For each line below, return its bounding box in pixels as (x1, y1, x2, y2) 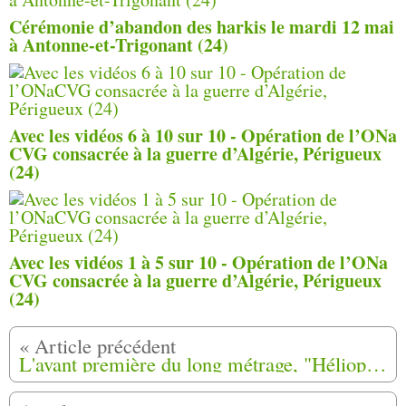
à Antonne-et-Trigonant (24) (9, 31, 228, 58)
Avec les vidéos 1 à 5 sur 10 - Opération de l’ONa (9, 248, 388, 275)
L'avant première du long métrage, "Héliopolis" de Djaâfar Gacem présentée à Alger (366, 349, 387, 377)
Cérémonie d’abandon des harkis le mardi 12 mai (9, 13, 394, 40)
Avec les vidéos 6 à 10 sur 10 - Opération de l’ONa (9, 121, 397, 149)
